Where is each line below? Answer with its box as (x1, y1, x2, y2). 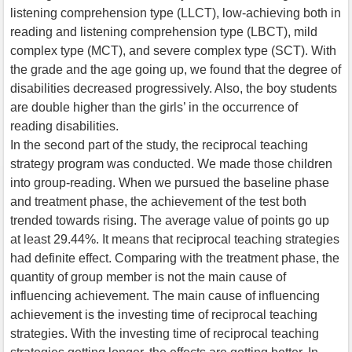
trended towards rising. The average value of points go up (10, 213, 329, 227)
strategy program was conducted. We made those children (10, 156, 332, 170)
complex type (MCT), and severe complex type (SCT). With (10, 43, 336, 57)
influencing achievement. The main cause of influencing (10, 288, 320, 302)
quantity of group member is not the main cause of (10, 269, 286, 284)
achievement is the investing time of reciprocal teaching (10, 307, 317, 321)
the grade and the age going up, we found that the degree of (10, 62, 341, 76)
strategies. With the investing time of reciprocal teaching (10, 326, 319, 340)
